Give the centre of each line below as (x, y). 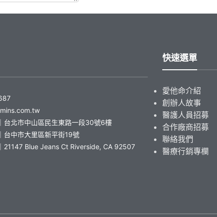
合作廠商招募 (185, 127)
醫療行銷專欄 (185, 151)
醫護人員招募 (185, 115)
